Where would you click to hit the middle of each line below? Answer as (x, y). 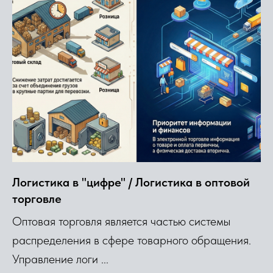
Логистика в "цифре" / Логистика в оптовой (131, 182)
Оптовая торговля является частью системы (121, 221)
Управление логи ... (60, 259)
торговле (37, 198)
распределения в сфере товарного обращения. (132, 240)
